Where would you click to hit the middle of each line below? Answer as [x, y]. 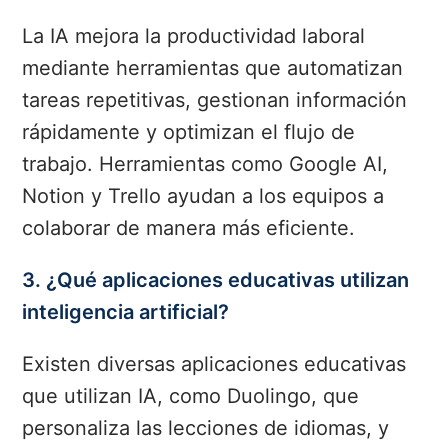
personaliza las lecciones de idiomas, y [206, 428]
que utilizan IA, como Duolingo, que [191, 396]
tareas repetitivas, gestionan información [215, 100]
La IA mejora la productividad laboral [194, 36]
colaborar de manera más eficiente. [189, 228]
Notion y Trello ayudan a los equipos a [203, 196]
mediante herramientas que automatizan [213, 68]
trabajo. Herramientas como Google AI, [205, 164]
